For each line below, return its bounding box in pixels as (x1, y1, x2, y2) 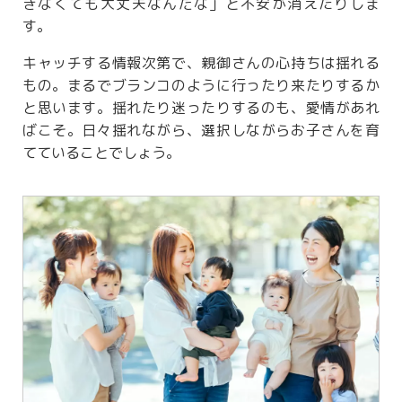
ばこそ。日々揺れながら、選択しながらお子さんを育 (22, 120, 380, 141)
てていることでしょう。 (22, 143, 180, 163)
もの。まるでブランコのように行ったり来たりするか (22, 75, 380, 96)
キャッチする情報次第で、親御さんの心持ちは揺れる (22, 53, 380, 74)
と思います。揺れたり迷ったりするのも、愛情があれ (22, 98, 380, 118)
